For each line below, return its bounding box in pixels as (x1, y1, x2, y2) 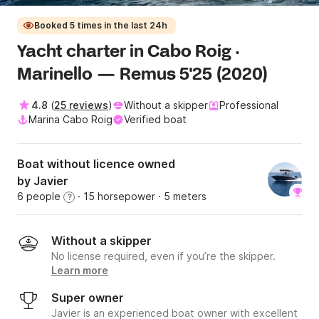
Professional (219, 99, 278, 112)
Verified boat (124, 113, 187, 126)
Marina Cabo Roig (28, 113, 113, 126)
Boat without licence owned (17, 157, 175, 172)
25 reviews (54, 99, 108, 112)
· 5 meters (155, 190, 206, 203)
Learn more (51, 264, 108, 277)
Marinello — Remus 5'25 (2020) (17, 64, 268, 87)
